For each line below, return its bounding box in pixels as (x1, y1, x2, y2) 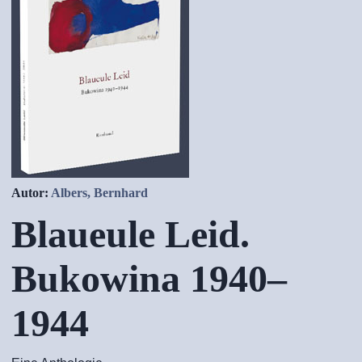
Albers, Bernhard (51, 186, 148, 200)
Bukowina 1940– (11, 257, 287, 300)
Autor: (11, 186, 51, 200)
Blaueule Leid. (11, 213, 250, 255)
